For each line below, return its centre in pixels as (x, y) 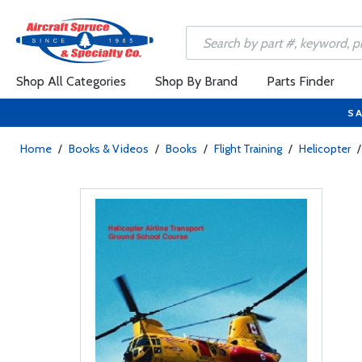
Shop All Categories (71, 81)
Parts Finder (301, 81)
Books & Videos (109, 149)
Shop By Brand (196, 81)
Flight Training (248, 149)
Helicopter (325, 149)
